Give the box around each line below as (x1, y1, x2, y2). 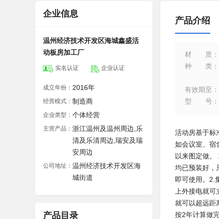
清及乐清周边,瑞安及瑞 (72, 136, 143, 144)
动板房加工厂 (43, 48, 84, 56)
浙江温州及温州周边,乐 (72, 125, 143, 132)
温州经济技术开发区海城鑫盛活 (43, 37, 139, 44)
